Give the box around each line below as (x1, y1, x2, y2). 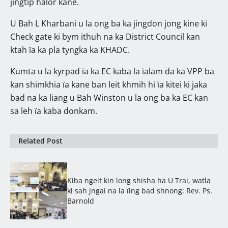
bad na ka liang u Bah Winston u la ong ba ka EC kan (10, 92, 208, 103)
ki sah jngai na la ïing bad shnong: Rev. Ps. (67, 185, 212, 195)
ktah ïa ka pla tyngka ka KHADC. (10, 44, 130, 55)
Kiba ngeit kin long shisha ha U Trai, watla (67, 175, 211, 185)
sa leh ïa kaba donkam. (10, 105, 97, 117)
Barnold (67, 195, 94, 206)
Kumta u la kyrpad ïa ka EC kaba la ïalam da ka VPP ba (10, 65, 214, 77)
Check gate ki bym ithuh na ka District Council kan (10, 31, 200, 42)
